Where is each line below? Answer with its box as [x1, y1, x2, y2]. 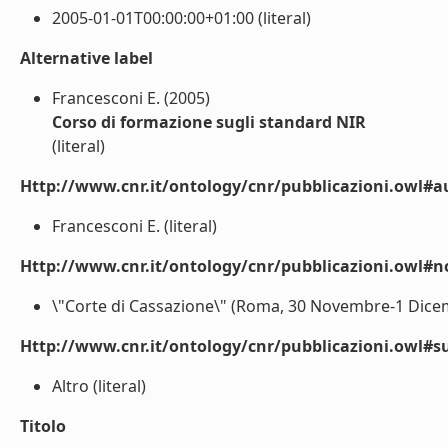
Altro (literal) [52, 375, 146, 397]
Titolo [20, 415, 66, 437]
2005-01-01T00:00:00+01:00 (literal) [52, 7, 311, 29]
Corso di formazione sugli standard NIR [52, 111, 366, 133]
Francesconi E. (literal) [52, 215, 217, 237]
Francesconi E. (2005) [52, 87, 210, 109]
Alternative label [20, 47, 153, 69]
